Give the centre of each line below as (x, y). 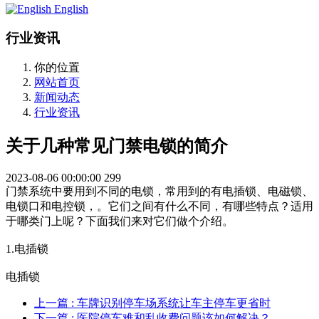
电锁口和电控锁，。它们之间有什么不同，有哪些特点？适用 (159, 206)
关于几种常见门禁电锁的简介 (117, 146)
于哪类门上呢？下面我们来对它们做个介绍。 (120, 221)
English (71, 9)
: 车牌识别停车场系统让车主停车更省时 (171, 303)
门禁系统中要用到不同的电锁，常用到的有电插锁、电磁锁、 (159, 192)
